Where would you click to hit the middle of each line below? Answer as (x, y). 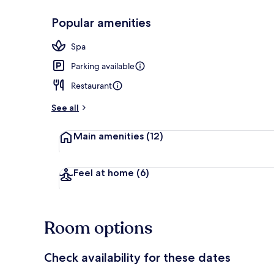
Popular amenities (101, 22)
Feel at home (104, 172)
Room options (98, 228)
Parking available (103, 66)
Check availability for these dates (137, 257)
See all (65, 107)
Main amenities (109, 136)
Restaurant (91, 85)
